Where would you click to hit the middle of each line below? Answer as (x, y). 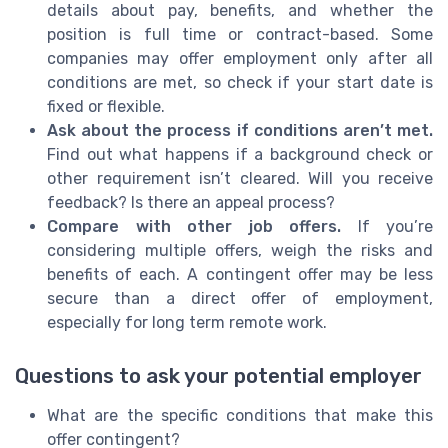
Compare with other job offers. (194, 226)
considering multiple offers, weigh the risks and (240, 250)
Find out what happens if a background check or (240, 154)
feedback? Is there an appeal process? (191, 202)
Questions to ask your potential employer (218, 375)
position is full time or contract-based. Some (240, 34)
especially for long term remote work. (187, 322)
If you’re (387, 226)
